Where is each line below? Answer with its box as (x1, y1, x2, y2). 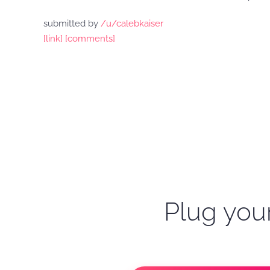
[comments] (65, 33, 115, 44)
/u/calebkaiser (101, 18, 163, 29)
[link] (43, 33, 63, 44)
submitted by (43, 18, 101, 29)
